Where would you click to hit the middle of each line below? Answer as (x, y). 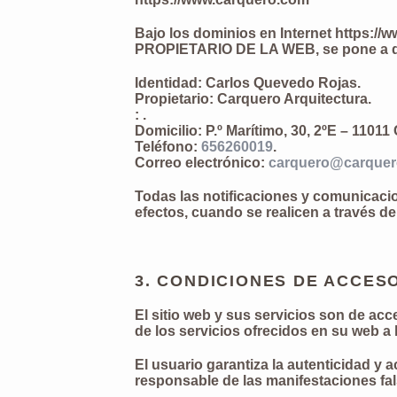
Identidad (166, 83)
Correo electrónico (198, 163)
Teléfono (164, 147)
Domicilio (166, 131)
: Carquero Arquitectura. (290, 99)
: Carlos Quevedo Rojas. (279, 83)
